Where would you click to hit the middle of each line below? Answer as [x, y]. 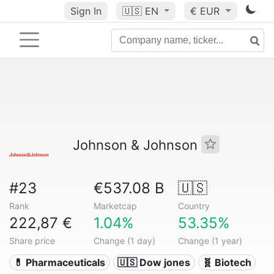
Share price [32, 241]
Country [194, 206]
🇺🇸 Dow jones [154, 262]
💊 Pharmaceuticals [60, 262]
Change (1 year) [210, 241]
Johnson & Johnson [137, 145]
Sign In [86, 11]
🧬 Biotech [227, 262]
